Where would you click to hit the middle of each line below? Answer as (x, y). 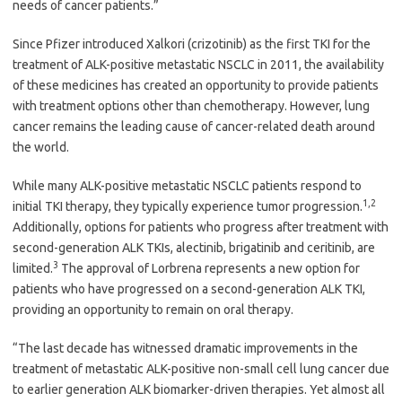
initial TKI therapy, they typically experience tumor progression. (188, 206)
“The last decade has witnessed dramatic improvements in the (185, 348)
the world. (41, 147)
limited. (33, 268)
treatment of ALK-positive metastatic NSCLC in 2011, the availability (198, 64)
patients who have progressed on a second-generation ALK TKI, (189, 288)
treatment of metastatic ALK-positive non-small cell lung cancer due (201, 368)
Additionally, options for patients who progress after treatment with (201, 227)
